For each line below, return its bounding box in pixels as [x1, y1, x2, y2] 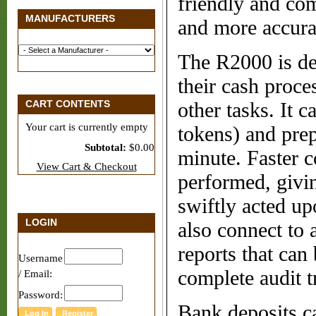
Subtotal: [85, 142, 129, 153]
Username [18, 253, 63, 264]
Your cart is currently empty [25, 121, 148, 133]
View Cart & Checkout [36, 161, 137, 172]
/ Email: [18, 268, 52, 279]
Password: [18, 289, 63, 300]
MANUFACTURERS [25, 13, 115, 24]
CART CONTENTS [25, 98, 110, 109]
